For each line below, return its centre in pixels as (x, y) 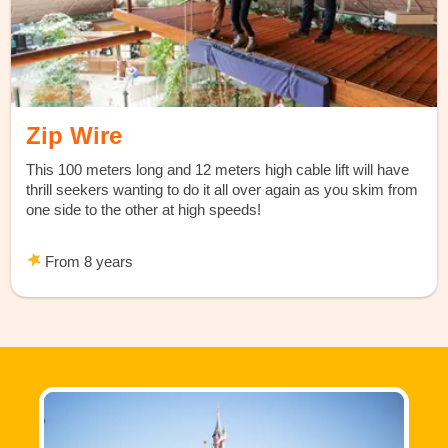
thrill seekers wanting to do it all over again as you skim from (222, 189)
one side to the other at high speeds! (144, 209)
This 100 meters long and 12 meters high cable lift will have (218, 169)
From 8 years (87, 261)
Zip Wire (74, 135)
